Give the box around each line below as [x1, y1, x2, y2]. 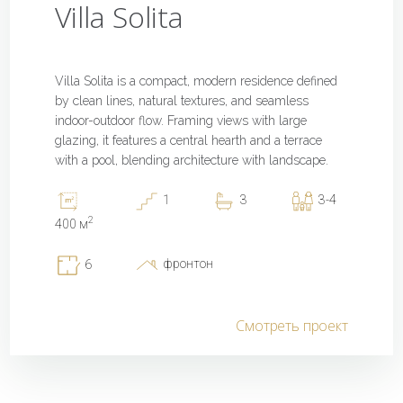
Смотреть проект [236, 315, 348, 336]
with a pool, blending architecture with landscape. [55, 153, 329, 168]
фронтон [159, 255, 213, 271]
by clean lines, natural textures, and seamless [55, 94, 309, 109]
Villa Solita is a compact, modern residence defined [55, 74, 338, 89]
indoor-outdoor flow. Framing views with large [55, 113, 308, 129]
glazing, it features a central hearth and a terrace [55, 133, 323, 148]
